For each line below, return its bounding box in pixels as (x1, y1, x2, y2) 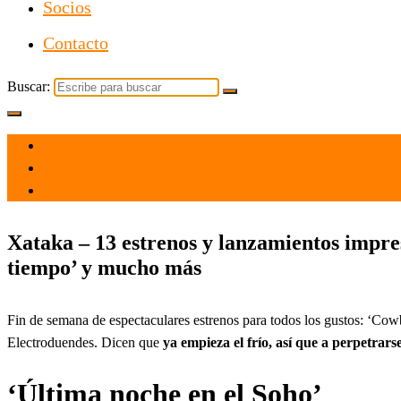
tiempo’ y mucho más (7, 255, 201, 279)
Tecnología (43, 183, 105, 198)
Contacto (43, 33, 108, 53)
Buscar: (7, 79, 50, 94)
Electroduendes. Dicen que (7, 334, 163, 350)
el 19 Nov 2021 (43, 139, 131, 153)
